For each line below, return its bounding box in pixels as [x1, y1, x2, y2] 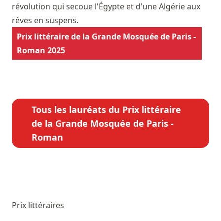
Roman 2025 [17, 44, 65, 56]
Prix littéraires [12, 199, 64, 211]
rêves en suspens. [12, 14, 78, 26]
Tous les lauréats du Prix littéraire [32, 103, 181, 115]
